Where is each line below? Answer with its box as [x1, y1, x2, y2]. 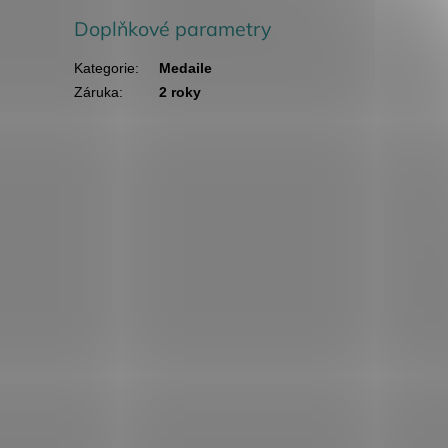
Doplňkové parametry [74, 16, 272, 42]
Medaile [159, 60, 213, 76]
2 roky [159, 84, 202, 100]
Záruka [74, 84, 120, 100]
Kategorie [74, 60, 136, 76]
